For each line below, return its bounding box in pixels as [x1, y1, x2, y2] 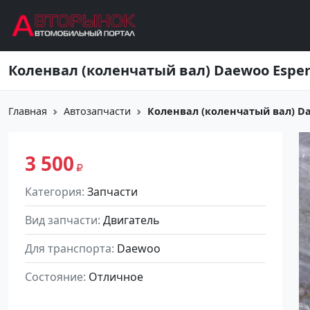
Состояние [25, 269, 83, 284]
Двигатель [103, 212, 160, 228]
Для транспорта [25, 241, 111, 256]
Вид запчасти [25, 212, 98, 228]
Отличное [89, 269, 143, 284]
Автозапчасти [64, 104, 131, 118]
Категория [25, 184, 82, 199]
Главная [8, 104, 47, 118]
